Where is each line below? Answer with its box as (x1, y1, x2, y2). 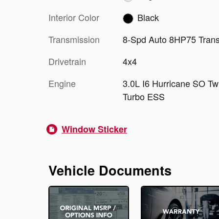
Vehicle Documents (48, 161, 172, 180)
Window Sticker (62, 123, 127, 136)
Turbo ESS (122, 90, 165, 103)
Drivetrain (48, 55, 86, 68)
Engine (48, 77, 76, 90)
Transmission (48, 33, 100, 46)
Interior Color (48, 10, 99, 23)
